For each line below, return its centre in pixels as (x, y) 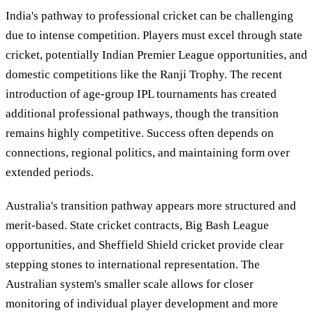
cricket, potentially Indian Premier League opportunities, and (156, 55)
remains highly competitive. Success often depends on (140, 133)
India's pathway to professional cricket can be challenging (150, 16)
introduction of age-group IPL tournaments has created (141, 94)
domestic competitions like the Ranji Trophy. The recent (144, 75)
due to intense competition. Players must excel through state (154, 36)
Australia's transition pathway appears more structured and (151, 205)
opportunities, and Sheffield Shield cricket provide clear (145, 245)
